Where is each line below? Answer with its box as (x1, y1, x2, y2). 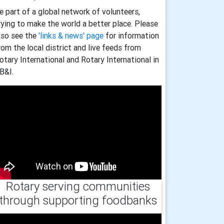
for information (103, 30, 159, 40)
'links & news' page (38, 30, 103, 40)
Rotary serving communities (6, 178, 150, 193)
